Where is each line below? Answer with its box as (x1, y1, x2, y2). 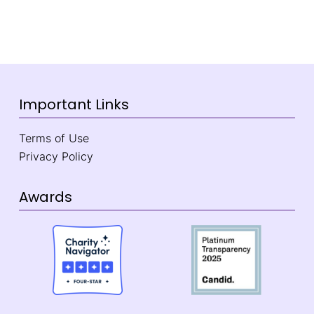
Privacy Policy (18, 149, 93, 164)
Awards (18, 187, 72, 207)
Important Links (18, 95, 129, 115)
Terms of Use (18, 131, 89, 146)
